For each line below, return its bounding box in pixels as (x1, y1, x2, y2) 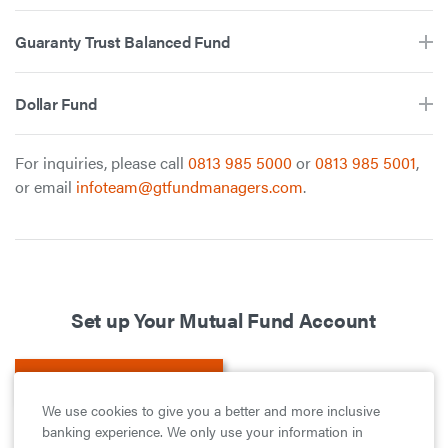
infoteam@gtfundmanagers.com (76, 175, 303, 198)
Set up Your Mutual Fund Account (71, 305, 376, 334)
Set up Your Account (42, 370, 180, 390)
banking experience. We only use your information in (42, 421, 363, 441)
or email (15, 175, 76, 198)
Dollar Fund (15, 92, 97, 115)
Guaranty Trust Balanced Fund (15, 30, 230, 53)
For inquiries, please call (15, 151, 188, 174)
